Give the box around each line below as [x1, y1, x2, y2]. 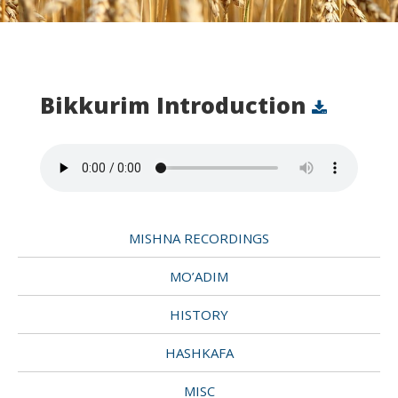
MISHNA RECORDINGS [129, 229, 269, 247]
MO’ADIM [170, 267, 228, 285]
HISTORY [170, 306, 228, 323]
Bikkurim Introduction [40, 90, 312, 120]
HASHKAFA [164, 344, 234, 362]
